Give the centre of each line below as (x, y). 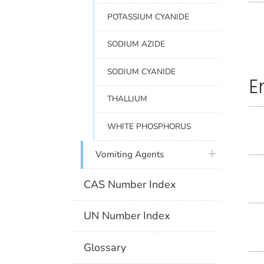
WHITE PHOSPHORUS (149, 126)
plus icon (222, 153)
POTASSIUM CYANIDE (148, 16)
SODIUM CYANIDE (142, 71)
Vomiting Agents (130, 155)
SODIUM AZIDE (136, 44)
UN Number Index (127, 216)
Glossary (105, 247)
